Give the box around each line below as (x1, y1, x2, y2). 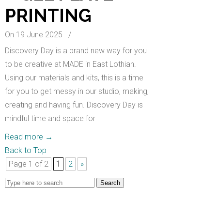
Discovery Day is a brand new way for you (5, 46, 147, 55)
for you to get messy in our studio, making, (5, 87, 149, 96)
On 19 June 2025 (5, 30, 64, 39)
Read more (5, 132, 43, 141)
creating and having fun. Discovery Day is (5, 100, 143, 109)
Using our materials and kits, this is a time (5, 73, 143, 82)
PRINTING (5, 5, 92, 26)
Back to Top (5, 146, 46, 155)
